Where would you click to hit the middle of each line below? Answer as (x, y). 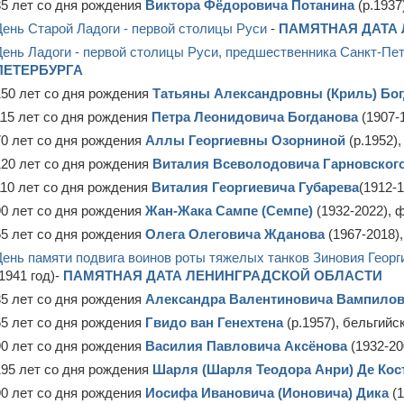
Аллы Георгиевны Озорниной (245, 140)
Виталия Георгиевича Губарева (255, 187)
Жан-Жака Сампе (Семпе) (229, 211)
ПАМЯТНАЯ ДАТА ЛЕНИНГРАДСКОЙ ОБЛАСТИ (223, 275)
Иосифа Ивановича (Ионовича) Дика (267, 393)
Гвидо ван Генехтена (214, 322)
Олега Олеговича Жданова (235, 234)
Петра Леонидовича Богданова (255, 117)
